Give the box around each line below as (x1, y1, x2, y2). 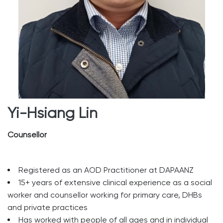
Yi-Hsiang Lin (7, 104, 98, 121)
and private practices (7, 203, 88, 212)
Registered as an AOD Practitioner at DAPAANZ (18, 165, 194, 175)
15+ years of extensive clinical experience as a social (18, 178, 212, 187)
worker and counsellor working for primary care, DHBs (7, 190, 202, 200)
